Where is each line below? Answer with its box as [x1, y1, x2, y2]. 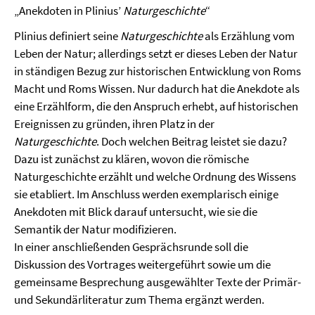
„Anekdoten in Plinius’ [14, 2, 123, 18]
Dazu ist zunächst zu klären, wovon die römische [14, 150, 249, 167]
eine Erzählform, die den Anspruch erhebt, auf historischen [14, 98, 298, 114]
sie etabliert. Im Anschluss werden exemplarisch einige [14, 186, 278, 202]
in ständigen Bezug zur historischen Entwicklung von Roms [14, 63, 301, 79]
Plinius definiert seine [14, 27, 120, 44]
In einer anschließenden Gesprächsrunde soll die [14, 238, 248, 255]
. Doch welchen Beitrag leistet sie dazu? [96, 133, 287, 149]
